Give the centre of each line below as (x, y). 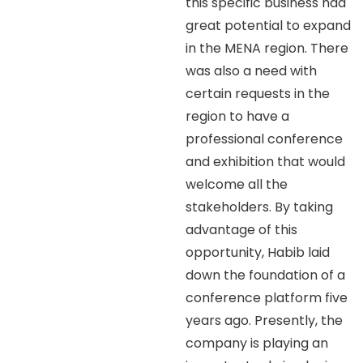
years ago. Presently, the (265, 320)
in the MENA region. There (267, 48)
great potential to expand (269, 25)
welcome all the (237, 184)
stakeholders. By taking (260, 207)
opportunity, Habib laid (258, 252)
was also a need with (252, 70)
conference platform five (267, 297)
